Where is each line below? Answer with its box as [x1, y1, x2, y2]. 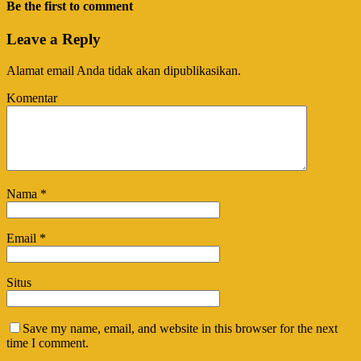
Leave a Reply [6, 30, 101, 48]
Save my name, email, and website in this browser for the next [23, 321, 338, 335]
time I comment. [6, 335, 89, 350]
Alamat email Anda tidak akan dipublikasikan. [6, 63, 241, 77]
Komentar [6, 90, 57, 105]
